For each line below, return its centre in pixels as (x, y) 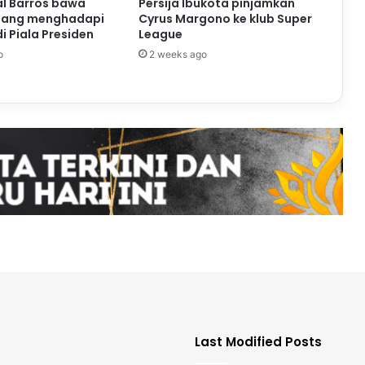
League (160, 34)
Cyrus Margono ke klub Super (225, 18)
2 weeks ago (178, 54)
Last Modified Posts (258, 342)
